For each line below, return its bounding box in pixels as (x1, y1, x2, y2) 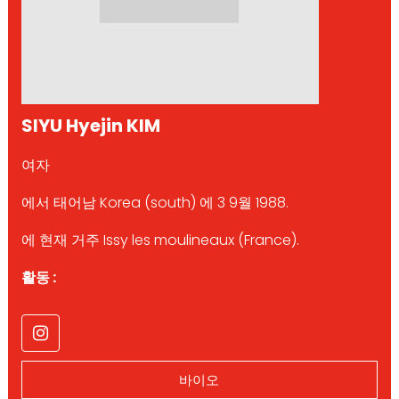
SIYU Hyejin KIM (20, 112, 160, 138)
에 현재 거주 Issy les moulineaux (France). (20, 229, 299, 250)
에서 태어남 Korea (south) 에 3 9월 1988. (20, 191, 289, 213)
